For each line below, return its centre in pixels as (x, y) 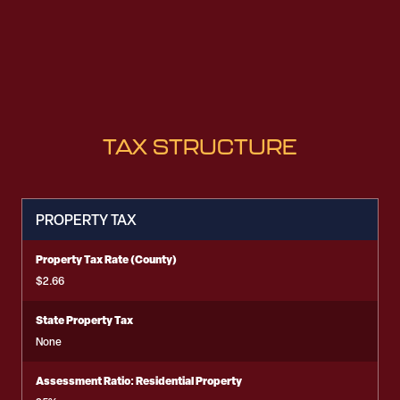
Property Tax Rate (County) (106, 259)
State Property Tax (84, 320)
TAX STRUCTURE (200, 146)
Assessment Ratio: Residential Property (139, 381)
